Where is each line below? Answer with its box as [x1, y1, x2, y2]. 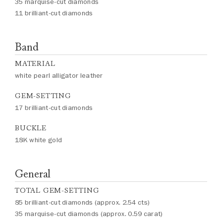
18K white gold [15, 135, 62, 145]
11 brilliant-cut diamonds [15, 8, 93, 18]
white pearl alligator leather [15, 71, 103, 80]
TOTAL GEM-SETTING [15, 186, 100, 195]
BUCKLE [15, 124, 47, 132]
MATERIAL [15, 59, 55, 68]
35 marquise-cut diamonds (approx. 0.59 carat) [15, 209, 163, 219]
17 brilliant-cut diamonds [15, 103, 93, 112]
